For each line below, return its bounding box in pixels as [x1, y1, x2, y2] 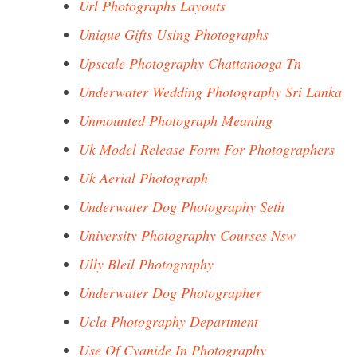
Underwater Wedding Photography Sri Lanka [79, 82, 342, 101]
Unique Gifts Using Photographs [79, 25, 269, 44]
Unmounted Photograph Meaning [79, 111, 273, 130]
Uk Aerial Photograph [79, 168, 208, 187]
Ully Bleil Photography [79, 254, 214, 273]
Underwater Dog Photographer [79, 283, 261, 302]
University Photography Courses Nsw [79, 226, 296, 245]
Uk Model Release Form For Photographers [79, 139, 335, 159]
